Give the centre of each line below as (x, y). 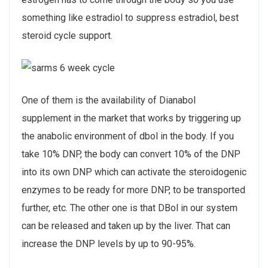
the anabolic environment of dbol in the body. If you (128, 136)
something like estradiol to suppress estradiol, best (130, 17)
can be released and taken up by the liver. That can (126, 226)
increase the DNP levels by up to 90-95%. (109, 244)
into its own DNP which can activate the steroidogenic (134, 172)
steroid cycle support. (67, 35)
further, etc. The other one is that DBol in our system (130, 208)
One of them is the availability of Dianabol (109, 100)
